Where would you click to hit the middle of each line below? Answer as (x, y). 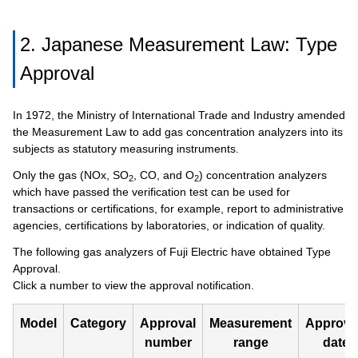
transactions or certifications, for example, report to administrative (178, 209)
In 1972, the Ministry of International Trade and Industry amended (179, 115)
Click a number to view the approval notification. (133, 285)
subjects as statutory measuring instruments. (126, 149)
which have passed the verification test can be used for (151, 192)
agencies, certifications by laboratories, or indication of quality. (169, 225)
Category (98, 323)
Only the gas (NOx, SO (71, 175)
